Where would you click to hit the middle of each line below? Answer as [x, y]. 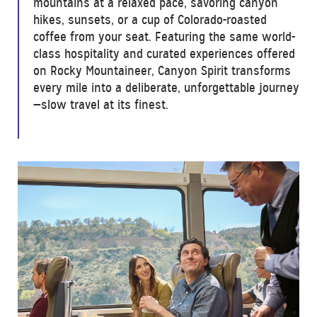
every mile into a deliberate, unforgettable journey [166, 88]
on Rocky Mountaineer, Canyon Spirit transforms [162, 71]
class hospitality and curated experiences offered [164, 54]
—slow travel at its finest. [101, 105]
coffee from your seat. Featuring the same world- [164, 37]
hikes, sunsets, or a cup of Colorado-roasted [150, 20]
